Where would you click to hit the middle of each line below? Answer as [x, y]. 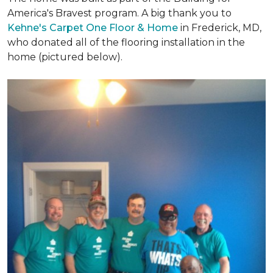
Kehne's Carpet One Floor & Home [93, 28]
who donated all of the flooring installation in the [126, 42]
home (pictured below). [65, 57]
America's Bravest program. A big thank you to [119, 13]
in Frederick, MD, [220, 28]
